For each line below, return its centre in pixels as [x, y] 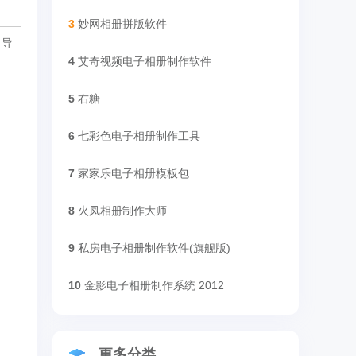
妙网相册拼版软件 [122, 24]
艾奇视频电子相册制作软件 [145, 61]
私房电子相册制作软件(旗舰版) [154, 248]
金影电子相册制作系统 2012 [154, 285]
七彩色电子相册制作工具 [139, 136]
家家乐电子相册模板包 [133, 173]
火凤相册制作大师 [122, 211]
